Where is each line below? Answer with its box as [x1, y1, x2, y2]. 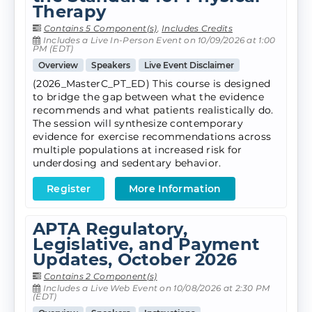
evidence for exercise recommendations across [33, 130, 272, 143]
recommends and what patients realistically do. [33, 104, 274, 117]
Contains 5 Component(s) [43, 23, 157, 34]
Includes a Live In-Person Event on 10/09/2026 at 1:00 [40, 35, 276, 46]
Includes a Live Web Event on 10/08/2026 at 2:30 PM [40, 283, 270, 294]
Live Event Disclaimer [143, 60, 234, 71]
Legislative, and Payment [33, 234, 260, 255]
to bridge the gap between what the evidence [33, 91, 264, 104]
